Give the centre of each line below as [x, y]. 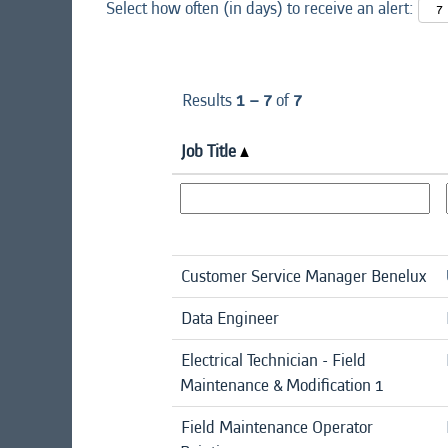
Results [209, 100]
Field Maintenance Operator [277, 427]
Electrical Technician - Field [273, 360]
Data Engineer [230, 318]
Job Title [210, 151]
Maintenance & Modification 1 [282, 385]
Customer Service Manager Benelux [303, 276]
